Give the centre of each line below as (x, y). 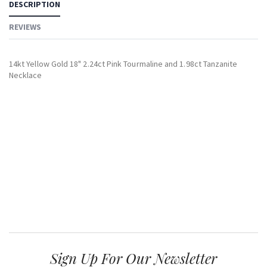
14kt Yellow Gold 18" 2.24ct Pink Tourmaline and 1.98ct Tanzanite (123, 63)
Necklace (26, 75)
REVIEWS (25, 27)
